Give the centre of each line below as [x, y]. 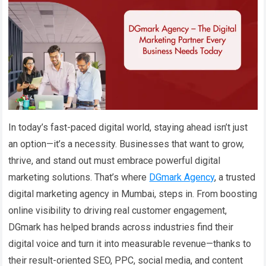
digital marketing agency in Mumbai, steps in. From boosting [133, 194]
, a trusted [235, 177]
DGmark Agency [182, 177]
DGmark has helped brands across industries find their [121, 227]
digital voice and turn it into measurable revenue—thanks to [130, 243]
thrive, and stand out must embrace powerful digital [115, 160]
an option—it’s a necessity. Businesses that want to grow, [126, 144]
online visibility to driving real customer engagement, [118, 210]
